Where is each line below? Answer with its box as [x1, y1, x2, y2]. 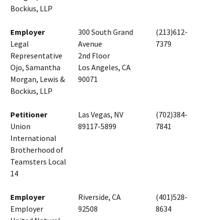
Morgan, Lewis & [10, 74, 65, 84]
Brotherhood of [10, 144, 63, 155]
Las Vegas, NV [78, 109, 123, 119]
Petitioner [10, 109, 47, 119]
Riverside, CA [78, 192, 121, 202]
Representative [10, 50, 62, 60]
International [10, 133, 56, 143]
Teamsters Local [10, 156, 66, 166]
